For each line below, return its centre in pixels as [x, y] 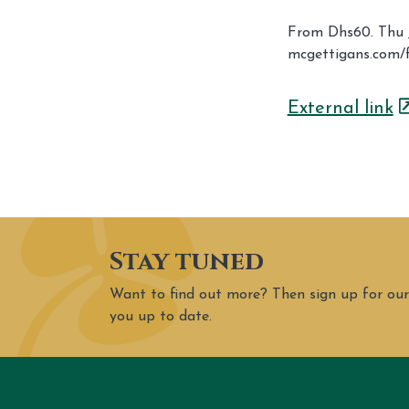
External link [340, 108]
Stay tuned [187, 261]
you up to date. [161, 316]
